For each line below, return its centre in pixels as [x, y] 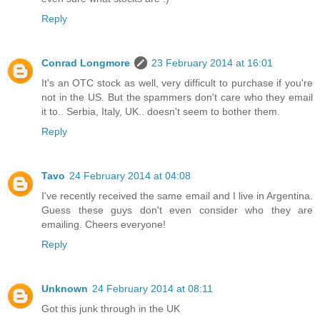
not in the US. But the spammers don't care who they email [177, 97]
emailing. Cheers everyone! [104, 224]
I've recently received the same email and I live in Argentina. [177, 195]
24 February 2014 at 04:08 [130, 175]
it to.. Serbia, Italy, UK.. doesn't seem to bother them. [161, 111]
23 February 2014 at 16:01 [212, 62]
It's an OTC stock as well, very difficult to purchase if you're [177, 82]
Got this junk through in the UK [111, 308]
